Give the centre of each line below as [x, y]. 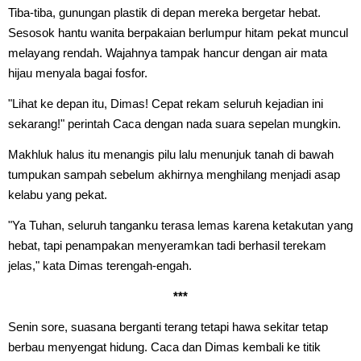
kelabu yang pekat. [58, 194]
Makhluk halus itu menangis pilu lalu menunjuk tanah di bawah [171, 154]
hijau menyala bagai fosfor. [78, 73]
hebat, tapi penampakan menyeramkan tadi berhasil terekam [167, 245]
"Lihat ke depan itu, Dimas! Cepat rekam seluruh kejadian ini [166, 103]
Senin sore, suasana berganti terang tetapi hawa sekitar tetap [168, 326]
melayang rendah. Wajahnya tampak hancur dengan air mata [168, 52]
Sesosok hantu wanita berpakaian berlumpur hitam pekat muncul [178, 32]
